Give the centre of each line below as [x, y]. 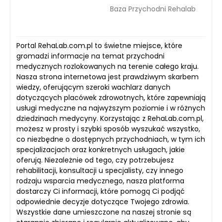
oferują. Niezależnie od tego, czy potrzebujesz [95, 160]
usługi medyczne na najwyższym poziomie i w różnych [111, 108]
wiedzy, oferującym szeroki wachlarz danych [93, 87]
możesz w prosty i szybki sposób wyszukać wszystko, [108, 129]
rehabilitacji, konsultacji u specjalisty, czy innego [100, 171]
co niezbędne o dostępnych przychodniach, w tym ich [111, 139]
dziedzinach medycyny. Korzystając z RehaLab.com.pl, [110, 119]
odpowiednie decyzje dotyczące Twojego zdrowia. [103, 202]
